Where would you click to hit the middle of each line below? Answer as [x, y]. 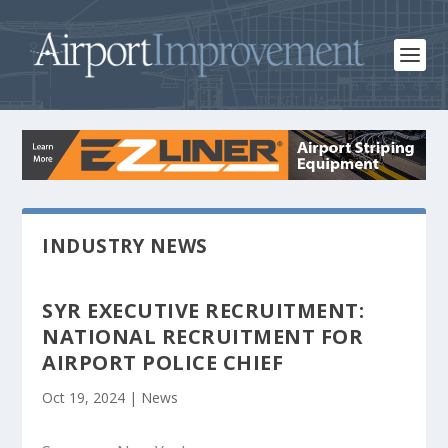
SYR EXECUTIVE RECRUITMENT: [203, 310]
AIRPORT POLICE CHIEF [163, 362]
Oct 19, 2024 [84, 397]
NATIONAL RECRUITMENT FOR [203, 336]
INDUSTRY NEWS [125, 245]
